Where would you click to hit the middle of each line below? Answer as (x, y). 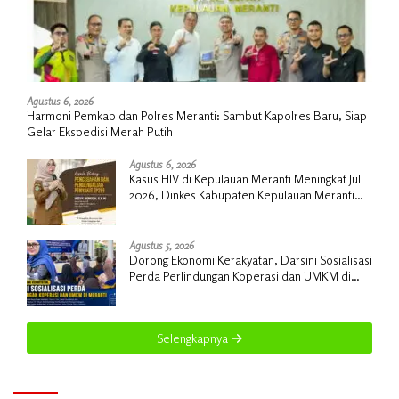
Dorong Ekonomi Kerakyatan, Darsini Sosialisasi (251, 260)
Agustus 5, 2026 (162, 246)
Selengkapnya (193, 338)
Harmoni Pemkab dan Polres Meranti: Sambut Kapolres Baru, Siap (197, 116)
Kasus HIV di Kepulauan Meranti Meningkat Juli (246, 179)
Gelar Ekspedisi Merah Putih (100, 132)
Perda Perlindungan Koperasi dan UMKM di (240, 276)
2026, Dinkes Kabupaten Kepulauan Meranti (242, 195)
